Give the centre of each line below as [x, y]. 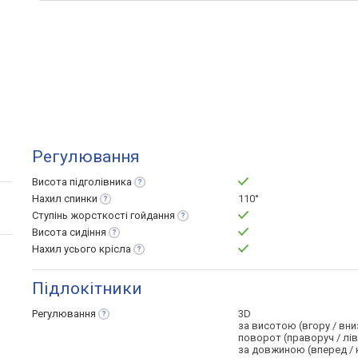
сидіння [88, 232]
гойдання [153, 215]
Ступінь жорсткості [81, 215]
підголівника [101, 182]
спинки [81, 199]
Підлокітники [87, 288]
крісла [115, 249]
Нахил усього [66, 249]
